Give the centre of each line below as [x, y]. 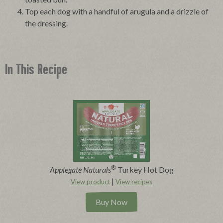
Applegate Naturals [80, 170]
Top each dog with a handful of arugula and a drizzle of [117, 11]
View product [90, 182]
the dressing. [46, 23]
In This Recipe [36, 71]
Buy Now [111, 202]
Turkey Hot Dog [145, 170]
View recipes [134, 182]
